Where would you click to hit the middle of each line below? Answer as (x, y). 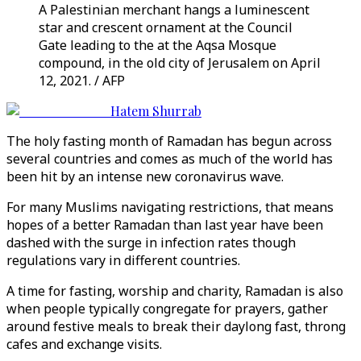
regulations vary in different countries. (123, 260)
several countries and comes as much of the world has (170, 159)
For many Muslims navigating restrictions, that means (170, 207)
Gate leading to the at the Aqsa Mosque (158, 45)
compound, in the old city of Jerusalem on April (180, 63)
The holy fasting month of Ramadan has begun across (169, 141)
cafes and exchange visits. (84, 344)
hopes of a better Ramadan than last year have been (165, 225)
